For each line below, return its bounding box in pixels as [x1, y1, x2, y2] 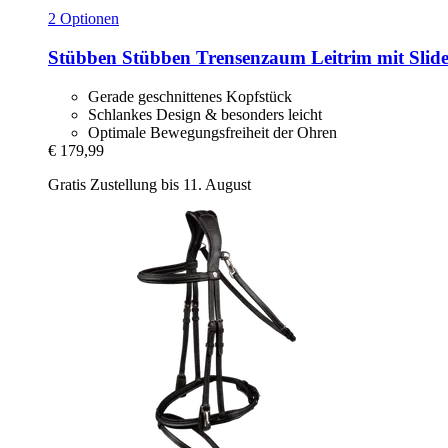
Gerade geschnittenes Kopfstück [88, 87, 292, 105]
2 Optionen [48, 10, 119, 28]
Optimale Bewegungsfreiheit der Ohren [88, 123, 337, 141]
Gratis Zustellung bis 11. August [48, 175, 251, 193]
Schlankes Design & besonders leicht [88, 105, 322, 123]
